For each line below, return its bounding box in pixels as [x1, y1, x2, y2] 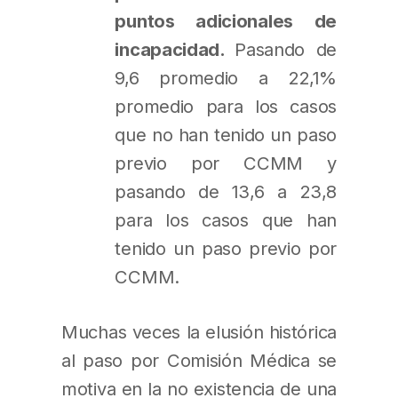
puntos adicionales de [115, 9, 337, 32]
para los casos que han [115, 208, 337, 231]
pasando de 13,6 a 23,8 [115, 179, 337, 203]
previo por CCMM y [115, 151, 337, 174]
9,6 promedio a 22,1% [115, 66, 337, 89]
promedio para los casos [115, 94, 337, 117]
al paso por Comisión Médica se [61, 348, 337, 371]
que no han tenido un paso [115, 123, 337, 146]
